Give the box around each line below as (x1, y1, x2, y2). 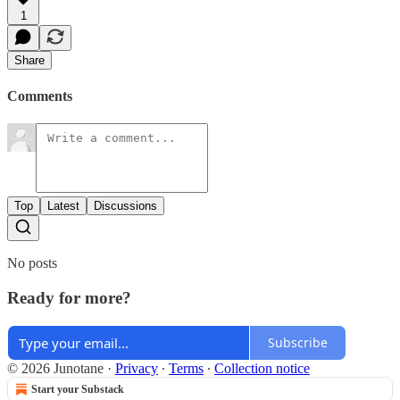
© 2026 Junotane (7, 360, 104, 376)
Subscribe (268, 334, 328, 351)
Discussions (94, 199, 157, 213)
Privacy (115, 360, 158, 376)
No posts (7, 255, 57, 271)
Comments (7, 87, 72, 104)
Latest (47, 199, 79, 213)
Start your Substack (31, 382, 124, 396)
